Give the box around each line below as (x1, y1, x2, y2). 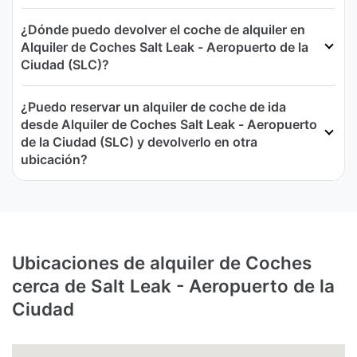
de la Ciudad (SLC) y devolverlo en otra (21, 134, 257, 151)
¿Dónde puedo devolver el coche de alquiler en (21, 22, 305, 38)
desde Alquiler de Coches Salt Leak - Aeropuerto (21, 116, 317, 133)
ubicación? (21, 151, 88, 168)
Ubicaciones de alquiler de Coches (12, 252, 312, 274)
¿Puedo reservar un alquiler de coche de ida (21, 99, 286, 116)
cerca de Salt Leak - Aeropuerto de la (12, 275, 335, 297)
